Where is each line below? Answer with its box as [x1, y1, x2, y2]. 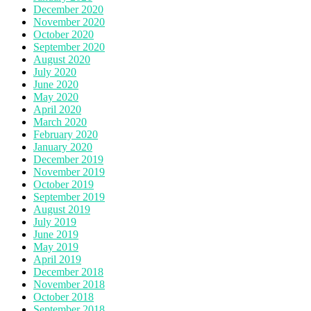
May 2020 [33, 90, 78, 103]
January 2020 [33, 140, 92, 153]
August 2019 [33, 203, 90, 215]
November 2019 [33, 165, 105, 178]
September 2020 [33, 40, 105, 53]
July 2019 [33, 215, 76, 228]
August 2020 [33, 53, 90, 65]
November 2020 [33, 15, 105, 28]
